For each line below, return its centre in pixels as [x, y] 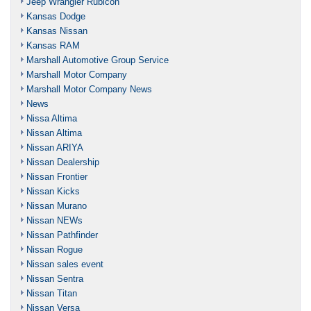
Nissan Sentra [55, 278]
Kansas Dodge [56, 16]
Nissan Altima [54, 133]
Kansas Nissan [57, 31]
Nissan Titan [52, 293]
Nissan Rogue [54, 249]
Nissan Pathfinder [62, 235]
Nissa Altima [52, 118]
